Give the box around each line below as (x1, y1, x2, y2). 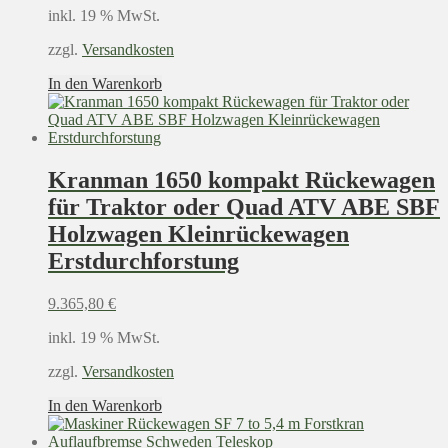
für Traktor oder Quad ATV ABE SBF (48, 194, 440, 221)
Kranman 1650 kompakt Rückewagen (48, 167, 435, 194)
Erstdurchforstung (48, 248, 239, 275)
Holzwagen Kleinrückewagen (48, 221, 349, 248)
